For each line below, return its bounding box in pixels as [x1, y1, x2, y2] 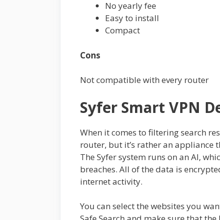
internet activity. [80, 175, 142, 187]
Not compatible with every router [80, 74, 209, 86]
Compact [105, 25, 140, 36]
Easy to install [105, 12, 159, 24]
